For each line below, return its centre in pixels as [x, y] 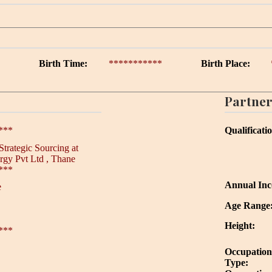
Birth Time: [63, 63]
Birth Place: [225, 63]
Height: [240, 226]
